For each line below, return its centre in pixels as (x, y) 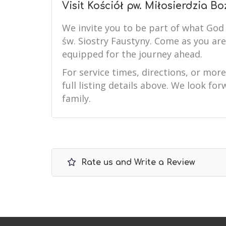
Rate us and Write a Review (137, 162)
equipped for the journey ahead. (132, 54)
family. (76, 98)
